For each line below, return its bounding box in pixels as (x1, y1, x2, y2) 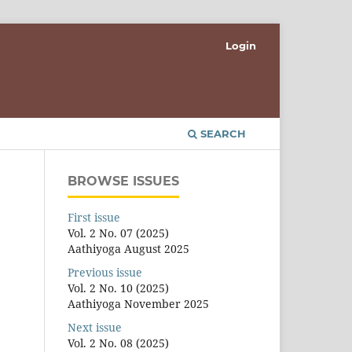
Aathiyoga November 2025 (68, 295, 209, 311)
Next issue (68, 319, 122, 335)
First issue (68, 209, 120, 225)
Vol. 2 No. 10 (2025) (68, 280, 169, 295)
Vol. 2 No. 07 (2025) (68, 225, 169, 240)
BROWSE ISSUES (68, 173, 179, 189)
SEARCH (197, 126, 246, 140)
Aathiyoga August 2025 (68, 240, 189, 256)
